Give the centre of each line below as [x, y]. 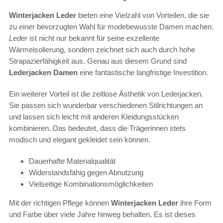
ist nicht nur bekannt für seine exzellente [93, 38]
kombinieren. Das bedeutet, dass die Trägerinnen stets [97, 128]
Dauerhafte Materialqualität [72, 161]
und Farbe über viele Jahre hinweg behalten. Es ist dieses [102, 215]
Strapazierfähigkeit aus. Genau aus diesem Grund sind [98, 61]
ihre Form [195, 203]
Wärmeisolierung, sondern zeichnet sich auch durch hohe [102, 50]
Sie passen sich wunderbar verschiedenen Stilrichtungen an [106, 106]
